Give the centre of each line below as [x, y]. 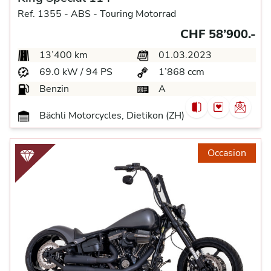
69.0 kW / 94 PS [75, 72]
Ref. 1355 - [43, 14]
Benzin [53, 89]
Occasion [227, 153]
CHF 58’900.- [218, 34]
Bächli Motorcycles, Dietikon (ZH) [111, 116]
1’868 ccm [180, 72]
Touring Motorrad [138, 14]
